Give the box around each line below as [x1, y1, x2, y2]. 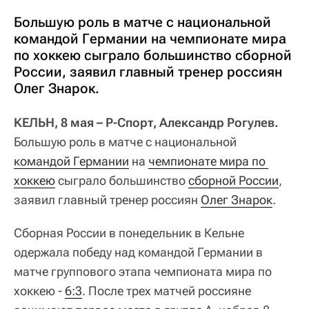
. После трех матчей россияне [82, 283, 251, 298]
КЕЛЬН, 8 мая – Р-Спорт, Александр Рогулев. [14, 114, 279, 130]
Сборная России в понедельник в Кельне [14, 225, 244, 240]
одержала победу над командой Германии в [14, 244, 263, 259]
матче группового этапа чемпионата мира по [14, 263, 272, 279]
